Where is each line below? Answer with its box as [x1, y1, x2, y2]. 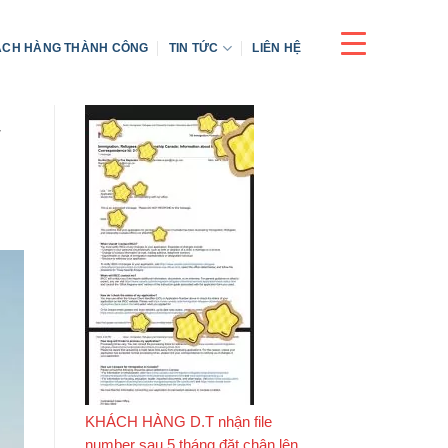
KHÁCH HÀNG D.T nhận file [84, 414, 272, 430]
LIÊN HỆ [252, 41, 301, 54]
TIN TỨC [168, 41, 219, 54]
